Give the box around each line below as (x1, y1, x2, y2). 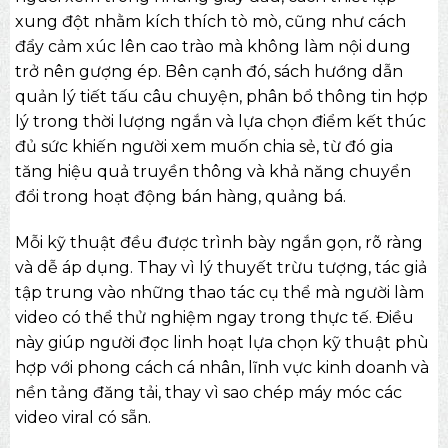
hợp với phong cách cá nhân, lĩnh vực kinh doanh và (14, 358, 429, 378)
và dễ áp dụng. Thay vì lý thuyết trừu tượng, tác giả (14, 258, 427, 278)
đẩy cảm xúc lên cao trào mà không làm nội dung (14, 37, 411, 57)
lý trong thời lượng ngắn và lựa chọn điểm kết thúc (14, 112, 426, 132)
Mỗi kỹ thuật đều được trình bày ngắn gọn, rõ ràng (14, 233, 423, 253)
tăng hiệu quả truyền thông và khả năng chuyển (14, 162, 411, 182)
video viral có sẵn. (14, 408, 151, 428)
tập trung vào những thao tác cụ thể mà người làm (14, 283, 424, 303)
